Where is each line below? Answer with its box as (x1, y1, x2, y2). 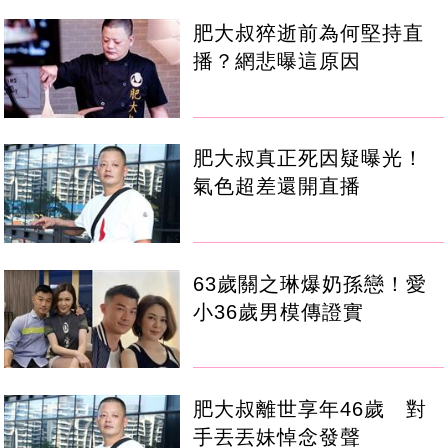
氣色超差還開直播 (193, 175, 362, 198)
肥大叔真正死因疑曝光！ (193, 147, 425, 170)
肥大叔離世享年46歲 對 (193, 397, 428, 420)
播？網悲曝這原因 (193, 50, 362, 73)
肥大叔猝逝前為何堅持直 (193, 22, 425, 45)
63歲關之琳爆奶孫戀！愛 (193, 272, 428, 295)
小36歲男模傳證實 (193, 300, 365, 323)
